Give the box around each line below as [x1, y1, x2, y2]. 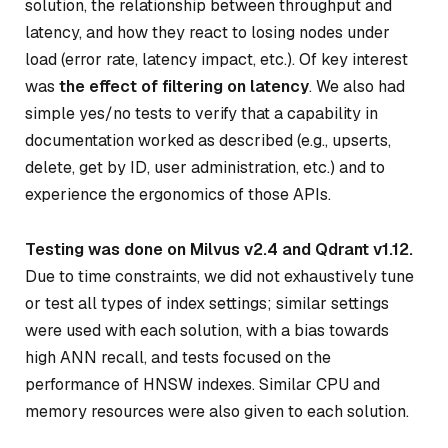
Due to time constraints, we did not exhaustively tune [25, 266, 414, 288]
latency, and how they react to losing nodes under [25, 21, 390, 43]
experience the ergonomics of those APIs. [25, 183, 331, 205]
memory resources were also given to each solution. [25, 401, 409, 423]
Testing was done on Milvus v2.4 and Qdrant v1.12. [25, 239, 413, 261]
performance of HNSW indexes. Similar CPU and [25, 374, 380, 396]
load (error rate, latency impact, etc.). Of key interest [25, 48, 408, 70]
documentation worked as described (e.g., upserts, [25, 129, 391, 151]
